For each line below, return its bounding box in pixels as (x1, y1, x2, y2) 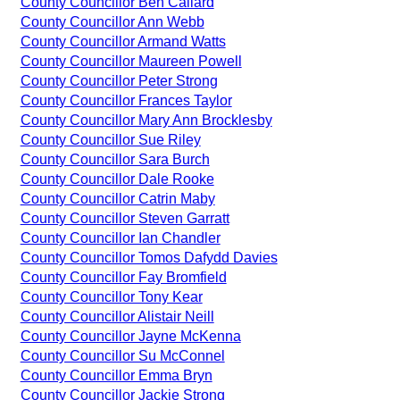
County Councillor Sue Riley (20, 131, 201, 147)
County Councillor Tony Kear (20, 288, 203, 304)
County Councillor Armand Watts (20, 33, 226, 49)
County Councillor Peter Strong (20, 72, 218, 88)
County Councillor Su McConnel (20, 347, 225, 363)
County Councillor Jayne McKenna (20, 328, 241, 344)
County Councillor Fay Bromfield (20, 269, 227, 285)
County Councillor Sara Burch (20, 151, 210, 167)
